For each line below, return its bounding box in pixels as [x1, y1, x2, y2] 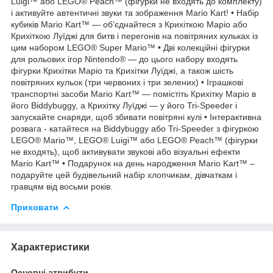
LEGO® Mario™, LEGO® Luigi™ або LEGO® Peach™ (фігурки [11, 135, 258, 145]
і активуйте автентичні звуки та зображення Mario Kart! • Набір [11, 7, 259, 18]
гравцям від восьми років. [11, 181, 113, 191]
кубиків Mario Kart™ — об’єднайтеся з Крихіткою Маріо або [11, 19, 247, 29]
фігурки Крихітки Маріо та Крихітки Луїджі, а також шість [11, 65, 233, 76]
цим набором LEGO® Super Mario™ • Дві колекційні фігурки [11, 42, 250, 52]
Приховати [11, 202, 58, 212]
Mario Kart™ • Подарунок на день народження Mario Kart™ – [11, 158, 255, 168]
